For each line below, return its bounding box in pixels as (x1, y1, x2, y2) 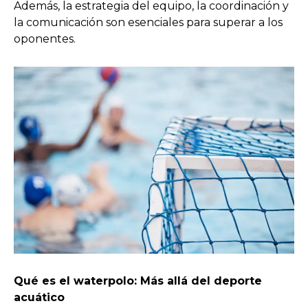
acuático (14, 290, 65, 304)
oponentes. (14, 32, 76, 45)
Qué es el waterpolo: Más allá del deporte (14, 274, 262, 287)
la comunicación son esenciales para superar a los (14, 15, 283, 29)
